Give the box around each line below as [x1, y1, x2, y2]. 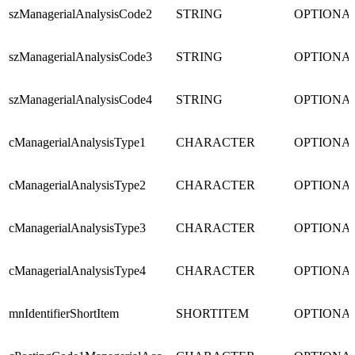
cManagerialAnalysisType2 [9, 178, 146, 193]
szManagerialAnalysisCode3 [9, 50, 152, 64]
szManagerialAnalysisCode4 [9, 93, 152, 107]
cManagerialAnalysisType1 [9, 136, 146, 150]
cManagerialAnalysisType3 [9, 221, 146, 235]
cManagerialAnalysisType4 [9, 264, 146, 278]
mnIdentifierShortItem [9, 307, 119, 321]
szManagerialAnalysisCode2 [9, 7, 152, 21]
